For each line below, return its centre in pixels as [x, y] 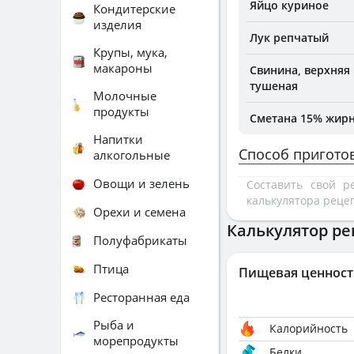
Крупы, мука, [130, 52]
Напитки [118, 139]
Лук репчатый [289, 38]
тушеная [274, 86]
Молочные [125, 96]
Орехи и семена [139, 211]
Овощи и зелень [141, 183]
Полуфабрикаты [140, 240]
